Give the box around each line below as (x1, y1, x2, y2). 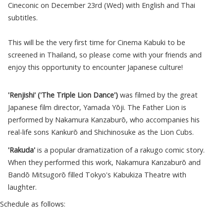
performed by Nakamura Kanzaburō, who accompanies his (8, 115, 200, 125)
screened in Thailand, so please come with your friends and (8, 50, 202, 59)
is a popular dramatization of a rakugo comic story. (35, 145, 205, 155)
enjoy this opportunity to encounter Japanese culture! (8, 62, 183, 72)
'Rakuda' (8, 145, 35, 155)
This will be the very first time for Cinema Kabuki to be (8, 37, 185, 47)
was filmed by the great (118, 90, 198, 100)
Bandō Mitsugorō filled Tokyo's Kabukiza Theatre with (8, 170, 186, 180)
